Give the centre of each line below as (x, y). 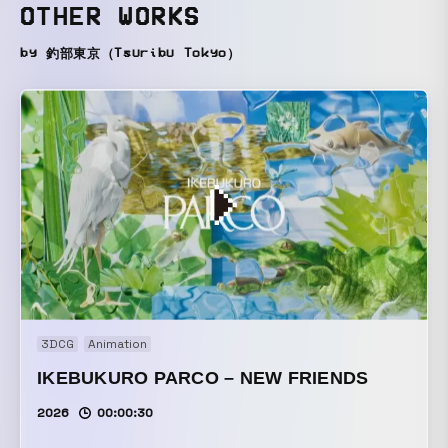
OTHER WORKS (110, 17)
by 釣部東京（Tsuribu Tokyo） (130, 53)
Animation (117, 344)
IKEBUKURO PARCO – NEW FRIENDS (203, 378)
